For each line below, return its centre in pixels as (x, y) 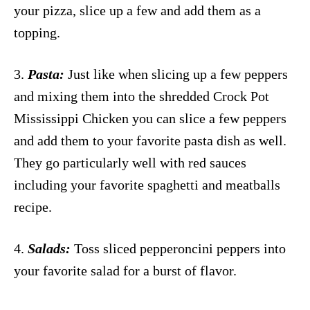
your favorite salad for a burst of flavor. (125, 270)
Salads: (47, 248)
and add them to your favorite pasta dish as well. (150, 140)
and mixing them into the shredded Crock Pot (142, 96)
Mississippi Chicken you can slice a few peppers (150, 118)
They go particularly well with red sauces (130, 162)
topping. (37, 32)
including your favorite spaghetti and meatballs (147, 184)
